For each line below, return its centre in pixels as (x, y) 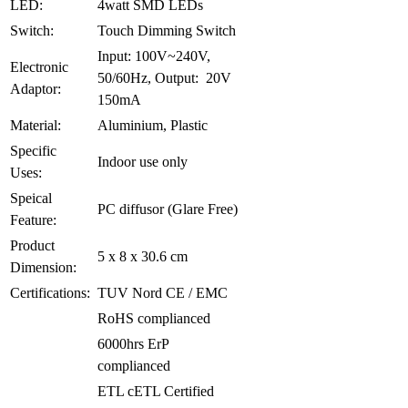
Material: (37, 126)
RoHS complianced (154, 319)
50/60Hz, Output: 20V (164, 78)
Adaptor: (37, 89)
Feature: (33, 220)
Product (32, 246)
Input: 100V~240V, (154, 56)
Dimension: (45, 268)
